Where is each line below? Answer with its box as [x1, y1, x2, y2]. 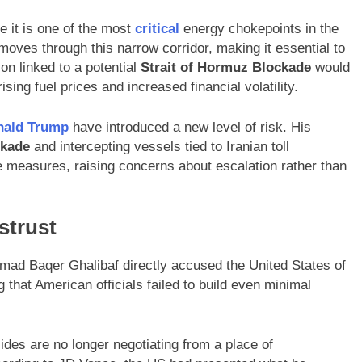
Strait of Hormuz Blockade [141, 60, 311, 76]
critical [135, 21, 183, 37]
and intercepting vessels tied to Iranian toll [30, 138, 289, 154]
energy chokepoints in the [183, 21, 339, 37]
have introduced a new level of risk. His [69, 119, 311, 135]
